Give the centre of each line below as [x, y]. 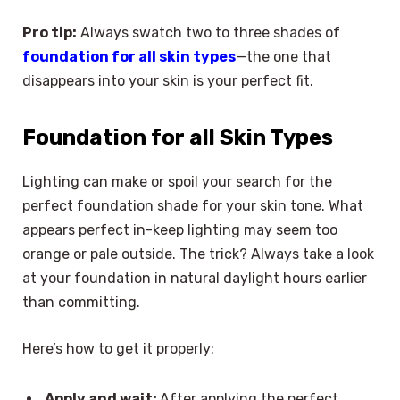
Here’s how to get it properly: [118, 348]
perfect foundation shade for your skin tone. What [193, 206]
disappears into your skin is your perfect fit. [168, 80]
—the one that [283, 56]
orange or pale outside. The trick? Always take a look [198, 254]
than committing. [81, 303]
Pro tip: [50, 32]
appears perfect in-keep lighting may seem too [180, 230]
